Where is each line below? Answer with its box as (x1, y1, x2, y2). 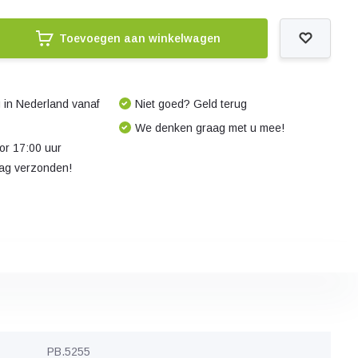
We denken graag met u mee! (134, 121, 284, 134)
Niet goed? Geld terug (134, 97, 247, 110)
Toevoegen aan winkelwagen (58, 32, 221, 45)
